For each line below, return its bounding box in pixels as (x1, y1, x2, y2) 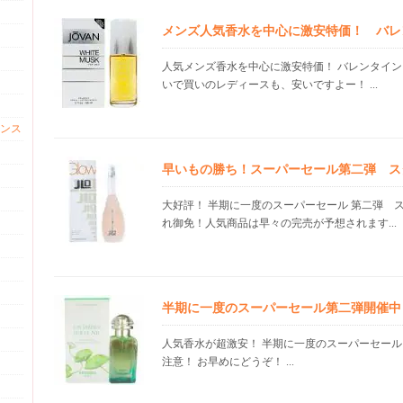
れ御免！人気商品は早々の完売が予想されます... (162, 217, 397, 229)
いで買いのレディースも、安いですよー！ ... (162, 78, 378, 91)
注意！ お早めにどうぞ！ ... (162, 355, 294, 368)
